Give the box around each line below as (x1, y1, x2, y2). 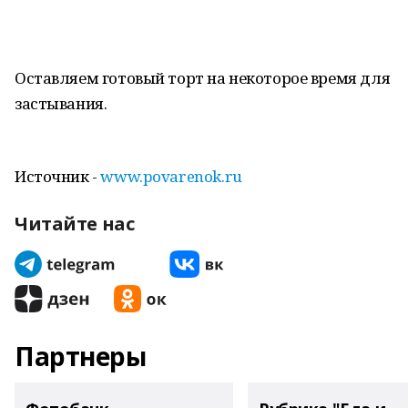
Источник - (15, 166, 101, 187)
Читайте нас (15, 211, 135, 236)
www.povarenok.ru (100, 166, 242, 187)
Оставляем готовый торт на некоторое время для (15, 67, 391, 88)
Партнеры (15, 339, 147, 373)
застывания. (15, 93, 107, 114)
